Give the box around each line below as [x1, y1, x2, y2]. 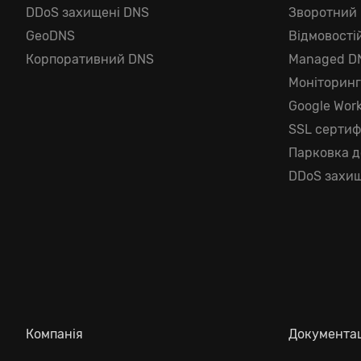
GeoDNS [26, 28, 75, 44]
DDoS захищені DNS [26, 5, 149, 20]
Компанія [26, 326, 83, 342]
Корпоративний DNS [26, 52, 154, 67]
